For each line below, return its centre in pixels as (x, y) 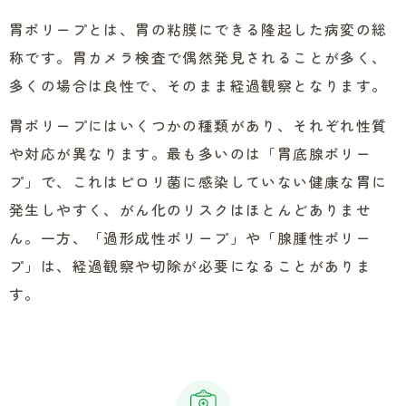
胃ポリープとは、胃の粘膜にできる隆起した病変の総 (198, 29)
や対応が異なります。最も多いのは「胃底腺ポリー (191, 154)
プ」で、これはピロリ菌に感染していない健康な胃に (198, 182)
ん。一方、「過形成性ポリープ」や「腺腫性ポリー (191, 238)
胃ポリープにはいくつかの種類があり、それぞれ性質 (198, 126)
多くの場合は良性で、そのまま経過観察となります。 (198, 86)
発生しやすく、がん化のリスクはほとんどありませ (191, 210)
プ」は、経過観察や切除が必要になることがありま (191, 266)
